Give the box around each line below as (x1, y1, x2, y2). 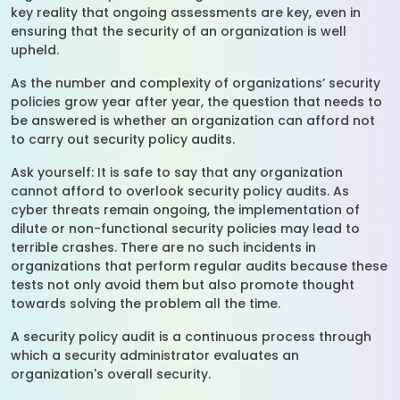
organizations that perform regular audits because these (11, 257, 387, 275)
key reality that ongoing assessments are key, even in (11, 4, 361, 21)
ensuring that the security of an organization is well (11, 22, 346, 40)
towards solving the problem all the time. (11, 295, 287, 312)
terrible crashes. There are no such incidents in (11, 238, 316, 256)
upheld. (11, 41, 66, 59)
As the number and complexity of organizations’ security (11, 74, 380, 92)
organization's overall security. (11, 365, 221, 383)
